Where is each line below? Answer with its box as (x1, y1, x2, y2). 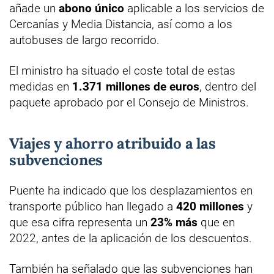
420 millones (176, 199, 244, 213)
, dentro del (199, 79, 256, 94)
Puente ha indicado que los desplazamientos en (9, 183, 253, 198)
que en (198, 215, 235, 229)
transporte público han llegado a (9, 199, 176, 213)
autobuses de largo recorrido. (9, 32, 160, 47)
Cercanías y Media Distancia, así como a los (9, 17, 232, 31)
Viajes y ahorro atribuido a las (9, 133, 216, 153)
